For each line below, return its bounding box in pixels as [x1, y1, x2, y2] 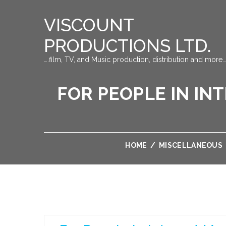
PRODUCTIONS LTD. [44, 35, 211, 56]
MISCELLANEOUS [159, 141, 223, 149]
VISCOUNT [44, 15, 134, 35]
